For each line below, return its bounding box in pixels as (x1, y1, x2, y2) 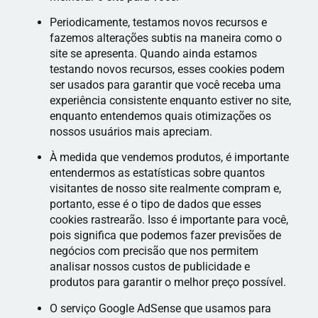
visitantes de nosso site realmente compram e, (50, 182, 281, 196)
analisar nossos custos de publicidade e (50, 260, 250, 274)
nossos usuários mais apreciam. (50, 125, 212, 139)
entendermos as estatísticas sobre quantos (50, 166, 265, 180)
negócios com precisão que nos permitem (50, 244, 258, 258)
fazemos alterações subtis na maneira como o (50, 31, 282, 45)
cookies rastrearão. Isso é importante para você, (50, 213, 288, 227)
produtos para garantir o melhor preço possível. (50, 275, 286, 290)
